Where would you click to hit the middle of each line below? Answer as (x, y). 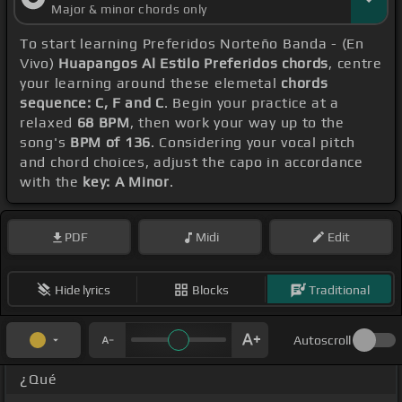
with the (52, 182)
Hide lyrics (82, 289)
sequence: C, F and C (92, 103)
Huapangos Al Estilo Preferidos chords (194, 64)
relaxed (48, 123)
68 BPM (103, 123)
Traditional (339, 289)
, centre (355, 64)
